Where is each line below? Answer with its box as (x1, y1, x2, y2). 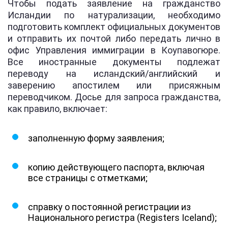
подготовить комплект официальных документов (8, 21, 220, 32)
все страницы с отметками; (28, 172, 148, 183)
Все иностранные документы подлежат (8, 56, 220, 67)
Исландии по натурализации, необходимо (8, 9, 220, 20)
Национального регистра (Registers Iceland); (28, 212, 217, 223)
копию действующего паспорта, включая (28, 161, 205, 173)
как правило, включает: (8, 103, 107, 114)
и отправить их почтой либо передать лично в (8, 33, 220, 44)
